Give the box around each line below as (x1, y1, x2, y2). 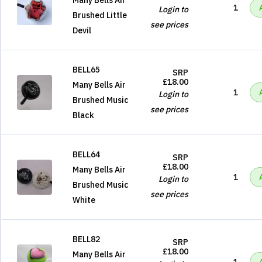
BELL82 (73, 234, 100, 244)
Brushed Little (73, 10, 127, 20)
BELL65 (73, 64, 100, 75)
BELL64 (73, 149, 100, 160)
